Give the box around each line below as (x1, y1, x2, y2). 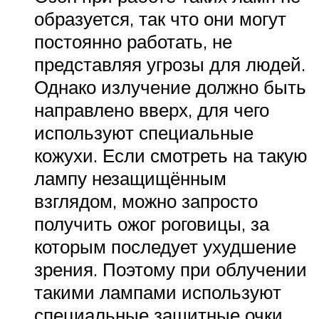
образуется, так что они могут (34, 7, 286, 31)
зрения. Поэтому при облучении (34, 258, 307, 281)
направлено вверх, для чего (34, 98, 269, 122)
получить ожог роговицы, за (34, 212, 269, 236)
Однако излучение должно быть (34, 75, 306, 99)
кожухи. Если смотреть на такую (34, 144, 308, 167)
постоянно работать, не (34, 30, 232, 53)
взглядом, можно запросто (34, 189, 258, 213)
